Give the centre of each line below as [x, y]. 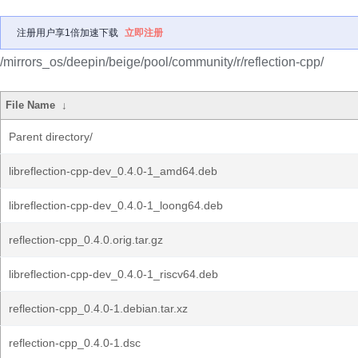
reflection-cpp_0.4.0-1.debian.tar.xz [98, 308]
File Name [31, 105]
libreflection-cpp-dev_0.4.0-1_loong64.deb [116, 205]
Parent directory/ [51, 137]
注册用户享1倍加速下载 [68, 33]
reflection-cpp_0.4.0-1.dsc [75, 343]
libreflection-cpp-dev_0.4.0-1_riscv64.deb [113, 274]
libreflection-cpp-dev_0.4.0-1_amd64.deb [113, 171]
